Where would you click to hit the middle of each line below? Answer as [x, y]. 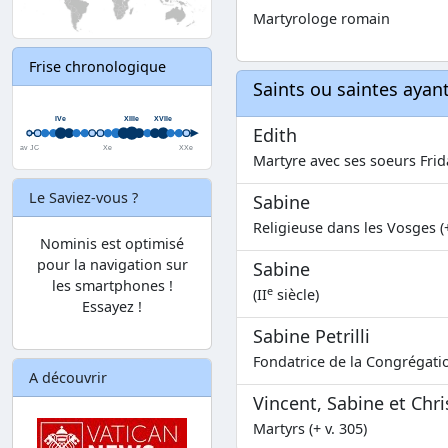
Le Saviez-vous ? [83, 197]
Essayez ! [112, 306]
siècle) [296, 295]
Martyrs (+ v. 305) [310, 429]
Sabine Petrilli [311, 336]
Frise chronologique [97, 67]
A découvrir [68, 377]
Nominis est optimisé [112, 243]
